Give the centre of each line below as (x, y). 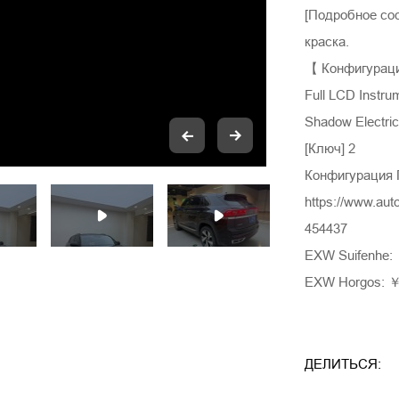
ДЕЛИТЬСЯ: (343, 363)
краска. (327, 41)
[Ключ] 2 (332, 148)
